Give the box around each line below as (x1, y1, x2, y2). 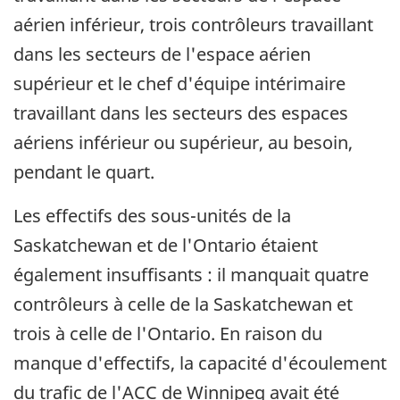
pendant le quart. (13, 160, 154, 185)
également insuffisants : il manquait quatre (13, 262, 369, 287)
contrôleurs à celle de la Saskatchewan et (13, 292, 353, 317)
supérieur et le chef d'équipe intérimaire (13, 71, 346, 96)
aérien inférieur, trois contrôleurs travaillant (13, 12, 373, 37)
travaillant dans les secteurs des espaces (13, 101, 348, 126)
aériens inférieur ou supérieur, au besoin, (13, 130, 353, 155)
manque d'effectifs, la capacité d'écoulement (13, 351, 387, 376)
